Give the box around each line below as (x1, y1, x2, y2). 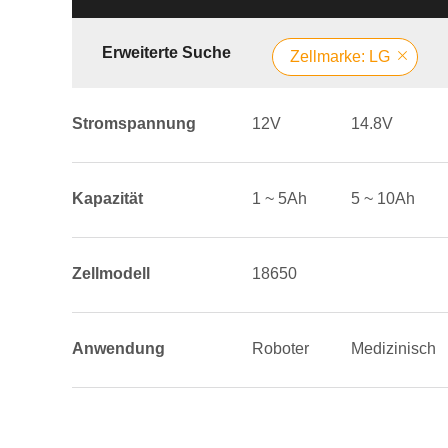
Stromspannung (72, 115, 196, 132)
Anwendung (72, 340, 165, 357)
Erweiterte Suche (102, 44, 231, 61)
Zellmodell (72, 265, 150, 282)
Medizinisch (351, 340, 436, 357)
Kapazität (72, 190, 143, 207)
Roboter (252, 340, 309, 357)
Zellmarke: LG (290, 48, 390, 65)
